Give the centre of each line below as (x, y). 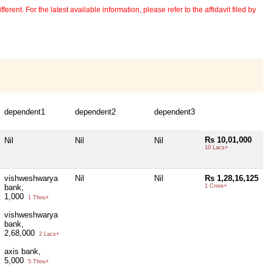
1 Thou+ (37, 198)
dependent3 (175, 112)
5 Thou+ (37, 262)
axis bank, (23, 252)
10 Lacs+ (216, 148)
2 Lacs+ (48, 234)
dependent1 (25, 112)
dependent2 (95, 112)
